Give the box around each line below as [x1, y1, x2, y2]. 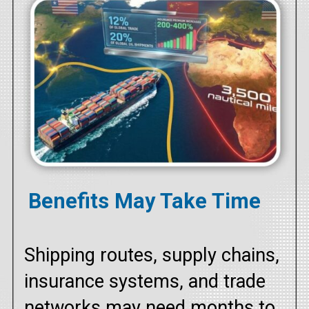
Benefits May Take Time [28, 188, 261, 213]
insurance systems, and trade [23, 270, 266, 293]
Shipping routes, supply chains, [23, 244, 279, 267]
